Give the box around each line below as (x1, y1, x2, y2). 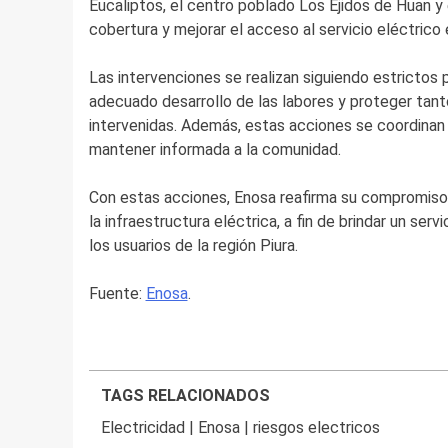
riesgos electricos (253, 418, 381, 438)
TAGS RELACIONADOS (101, 386, 271, 406)
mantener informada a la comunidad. (88, 140, 341, 160)
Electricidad (101, 418, 186, 438)
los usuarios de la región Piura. (88, 236, 298, 256)
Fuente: (88, 284, 146, 304)
